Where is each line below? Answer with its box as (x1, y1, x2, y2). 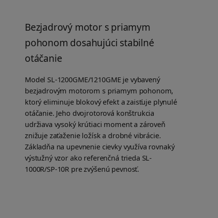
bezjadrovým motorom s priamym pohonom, (25, 86, 174, 96)
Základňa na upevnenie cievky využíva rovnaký (25, 142, 175, 152)
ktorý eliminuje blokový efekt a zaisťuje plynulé (25, 97, 177, 107)
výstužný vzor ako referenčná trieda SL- (25, 153, 152, 163)
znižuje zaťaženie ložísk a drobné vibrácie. (25, 130, 161, 141)
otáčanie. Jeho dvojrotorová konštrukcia (25, 108, 155, 118)
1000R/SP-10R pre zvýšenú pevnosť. (25, 164, 140, 174)
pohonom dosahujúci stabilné (25, 36, 154, 50)
